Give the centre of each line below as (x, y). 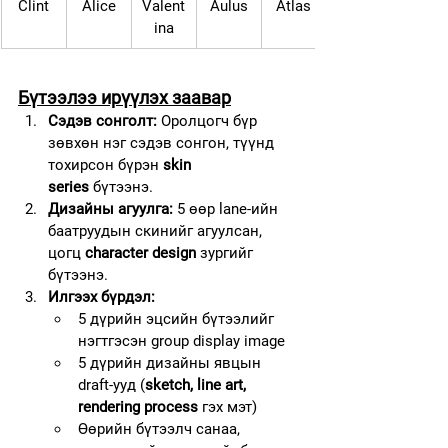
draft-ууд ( (111, 384)
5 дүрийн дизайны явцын (171, 362)
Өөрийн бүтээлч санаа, (161, 428)
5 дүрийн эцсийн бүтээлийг (178, 318)
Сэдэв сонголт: (102, 120)
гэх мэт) (227, 406)
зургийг (226, 252)
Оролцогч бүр (209, 120)
